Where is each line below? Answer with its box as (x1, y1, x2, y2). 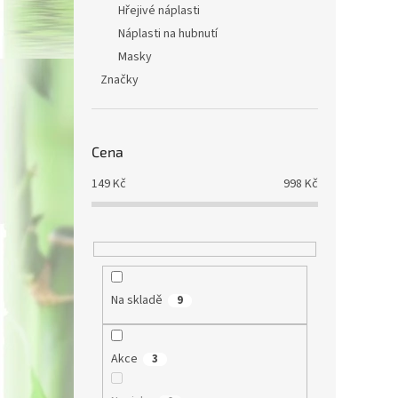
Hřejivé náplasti (118, 2, 200, 20)
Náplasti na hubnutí (118, 25, 218, 43)
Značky (100, 71, 139, 89)
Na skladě (110, 291, 163, 310)
